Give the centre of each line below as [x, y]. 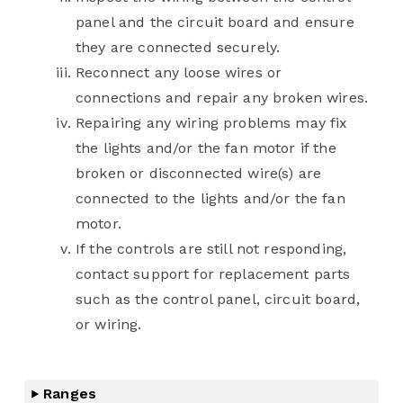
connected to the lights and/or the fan [210, 199]
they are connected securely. [178, 48]
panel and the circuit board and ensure [215, 22]
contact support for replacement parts [213, 274]
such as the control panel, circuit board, [218, 300]
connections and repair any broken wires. [222, 98]
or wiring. [109, 325]
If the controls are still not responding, [211, 249]
